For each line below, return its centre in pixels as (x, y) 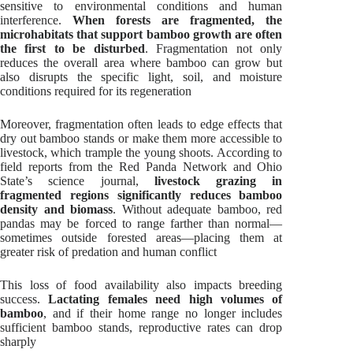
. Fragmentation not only (214, 48)
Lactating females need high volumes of (165, 299)
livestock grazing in (218, 180)
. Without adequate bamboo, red (198, 209)
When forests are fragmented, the (178, 20)
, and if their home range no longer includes (163, 313)
